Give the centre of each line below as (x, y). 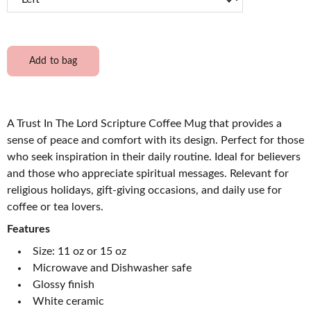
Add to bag (53, 61)
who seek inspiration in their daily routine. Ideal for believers (154, 157)
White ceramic (68, 301)
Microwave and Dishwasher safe (112, 268)
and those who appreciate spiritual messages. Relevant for (148, 174)
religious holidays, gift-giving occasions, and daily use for (144, 190)
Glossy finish (64, 285)
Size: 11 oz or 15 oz (79, 251)
